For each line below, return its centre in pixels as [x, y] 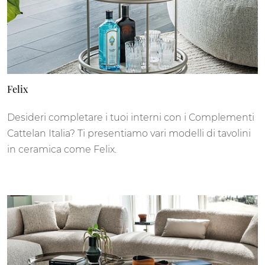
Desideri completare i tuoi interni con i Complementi [131, 118]
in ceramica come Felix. [62, 150]
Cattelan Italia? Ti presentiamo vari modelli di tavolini [129, 134]
